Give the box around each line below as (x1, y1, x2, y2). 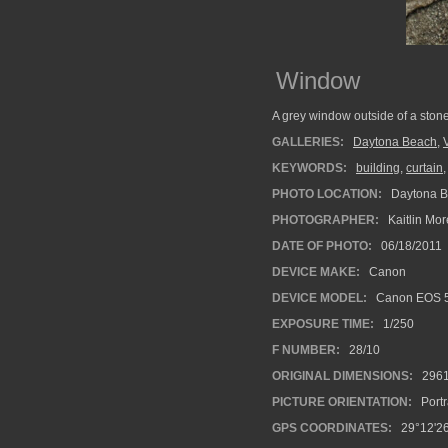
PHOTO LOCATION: (272, 187, 382, 201)
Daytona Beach (353, 135, 437, 149)
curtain (406, 161, 443, 175)
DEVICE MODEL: (272, 291, 367, 305)
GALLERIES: (272, 135, 344, 149)
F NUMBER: (272, 343, 340, 357)
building (356, 161, 400, 175)
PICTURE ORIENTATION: (272, 395, 412, 409)
